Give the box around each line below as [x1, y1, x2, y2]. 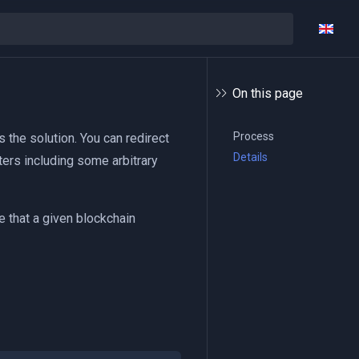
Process [233, 130, 274, 143]
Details [233, 151, 268, 163]
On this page [232, 85, 303, 101]
